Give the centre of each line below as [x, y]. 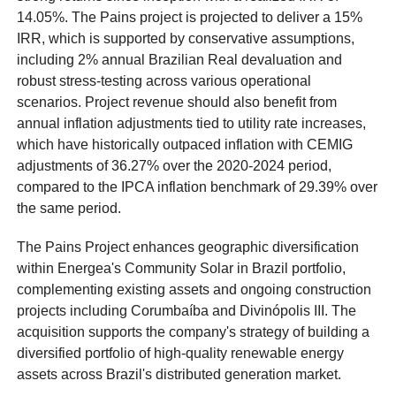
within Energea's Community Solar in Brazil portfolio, [182, 268]
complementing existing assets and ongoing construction [194, 289]
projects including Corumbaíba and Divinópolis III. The [187, 310]
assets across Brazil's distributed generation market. [179, 374]
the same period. [69, 209]
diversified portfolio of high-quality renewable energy [181, 353]
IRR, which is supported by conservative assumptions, [186, 39]
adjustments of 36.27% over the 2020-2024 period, [175, 166]
